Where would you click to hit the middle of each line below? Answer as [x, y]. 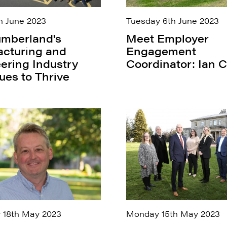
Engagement [161, 51]
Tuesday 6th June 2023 [173, 20]
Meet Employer [167, 39]
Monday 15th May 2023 [173, 213]
